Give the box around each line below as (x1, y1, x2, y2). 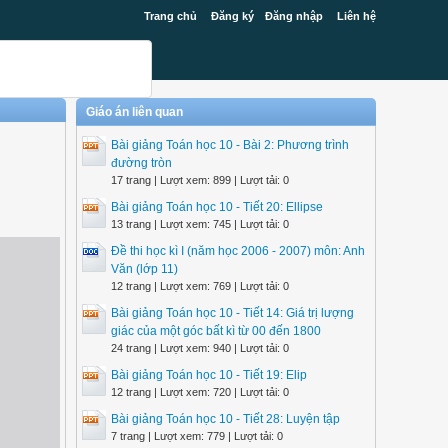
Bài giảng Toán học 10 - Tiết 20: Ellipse (111, 200, 323, 214)
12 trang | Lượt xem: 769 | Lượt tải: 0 (111, 280, 289, 292)
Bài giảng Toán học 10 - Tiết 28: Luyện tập (111, 412, 340, 426)
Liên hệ (337, 10, 376, 22)
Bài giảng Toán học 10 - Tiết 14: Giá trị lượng (111, 306, 354, 320)
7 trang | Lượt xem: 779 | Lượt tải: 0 (111, 430, 283, 442)
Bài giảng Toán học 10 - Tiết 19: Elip (111, 368, 307, 382)
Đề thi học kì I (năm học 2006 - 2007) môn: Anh (111, 244, 365, 258)
